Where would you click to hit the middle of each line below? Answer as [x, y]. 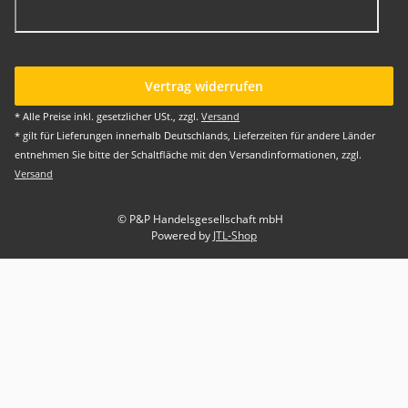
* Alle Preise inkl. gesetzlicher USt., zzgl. [108, 116]
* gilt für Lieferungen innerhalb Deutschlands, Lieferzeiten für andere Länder [195, 135]
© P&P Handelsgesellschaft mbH [200, 219]
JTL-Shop [235, 235]
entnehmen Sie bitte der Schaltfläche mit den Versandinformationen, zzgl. [188, 154]
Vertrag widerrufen [204, 86]
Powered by [182, 235]
